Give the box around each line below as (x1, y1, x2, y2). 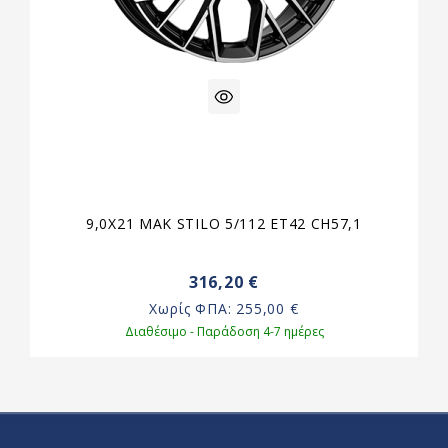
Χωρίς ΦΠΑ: (149, 298, 237, 318)
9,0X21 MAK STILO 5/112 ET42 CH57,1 (86, 213, 362, 233)
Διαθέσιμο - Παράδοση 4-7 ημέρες (124, 322, 324, 340)
